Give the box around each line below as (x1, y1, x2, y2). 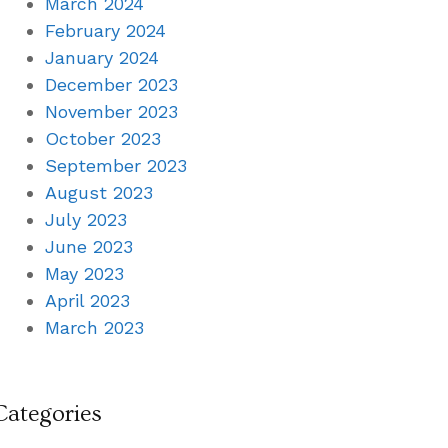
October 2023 (45, 127, 161, 149)
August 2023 (45, 181, 153, 203)
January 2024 (45, 46, 159, 68)
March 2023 (45, 316, 144, 338)
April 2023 (45, 289, 130, 311)
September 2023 (45, 154, 187, 176)
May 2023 (45, 262, 124, 284)
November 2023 (45, 100, 178, 122)
